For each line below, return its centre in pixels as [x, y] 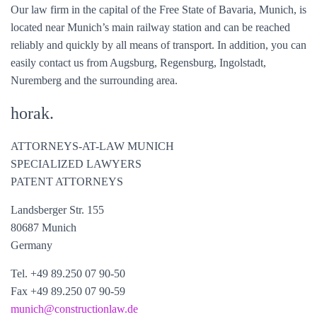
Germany [31, 245]
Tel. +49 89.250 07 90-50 [68, 273]
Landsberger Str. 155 [57, 210]
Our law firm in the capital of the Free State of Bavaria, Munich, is [158, 10]
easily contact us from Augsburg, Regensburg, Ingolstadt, [138, 63]
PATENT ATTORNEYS [67, 181]
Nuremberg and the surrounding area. [94, 80]
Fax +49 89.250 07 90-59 [68, 291]
